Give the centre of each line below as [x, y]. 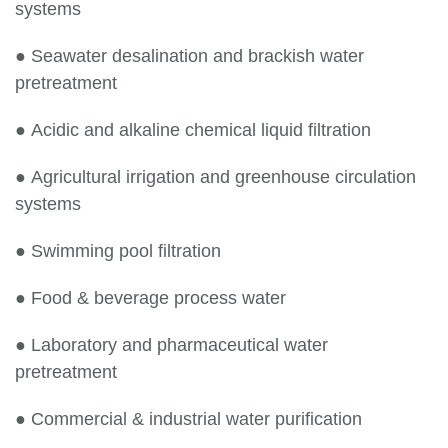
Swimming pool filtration [126, 251]
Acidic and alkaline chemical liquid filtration [201, 130]
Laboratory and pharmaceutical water [179, 345]
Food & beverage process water [158, 298]
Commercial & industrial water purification [196, 419]
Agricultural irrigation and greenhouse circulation [223, 177]
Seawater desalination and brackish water [197, 56]
